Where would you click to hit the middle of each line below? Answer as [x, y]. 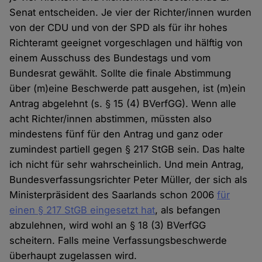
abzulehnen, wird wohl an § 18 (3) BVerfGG [108, 225]
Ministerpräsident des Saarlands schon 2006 [113, 194]
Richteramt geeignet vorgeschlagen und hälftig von [126, 42]
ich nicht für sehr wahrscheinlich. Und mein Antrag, [127, 164]
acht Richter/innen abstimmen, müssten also [111, 118]
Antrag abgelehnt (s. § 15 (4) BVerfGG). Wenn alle [123, 103]
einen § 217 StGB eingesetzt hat [82, 210]
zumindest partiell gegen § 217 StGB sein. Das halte [127, 149]
